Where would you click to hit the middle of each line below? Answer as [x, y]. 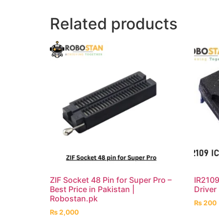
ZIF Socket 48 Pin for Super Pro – [111, 180]
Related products [114, 23]
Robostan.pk [74, 198]
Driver [205, 189]
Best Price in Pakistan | [92, 189]
